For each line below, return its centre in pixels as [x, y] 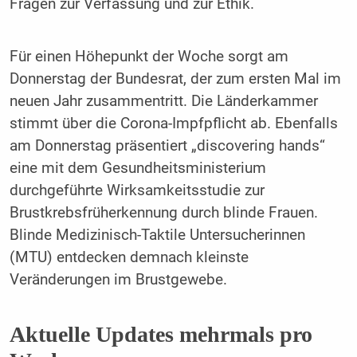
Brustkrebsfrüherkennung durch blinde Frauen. [163, 213]
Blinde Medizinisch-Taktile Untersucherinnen [157, 235]
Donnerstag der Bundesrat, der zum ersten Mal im [175, 79]
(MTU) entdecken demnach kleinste [129, 258]
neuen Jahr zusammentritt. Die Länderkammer [163, 102]
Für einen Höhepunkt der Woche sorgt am [149, 57]
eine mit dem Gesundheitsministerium [137, 169]
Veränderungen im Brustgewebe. [118, 280]
